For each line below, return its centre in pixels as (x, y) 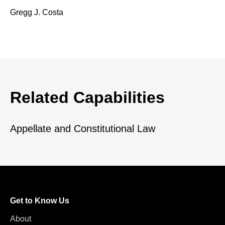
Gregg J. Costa (37, 12)
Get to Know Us (40, 201)
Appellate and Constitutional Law (83, 129)
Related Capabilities (87, 97)
